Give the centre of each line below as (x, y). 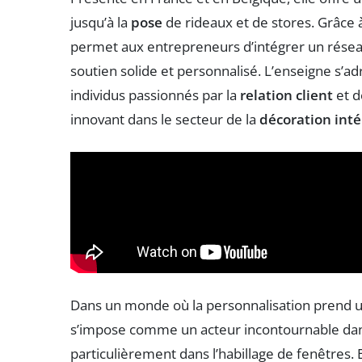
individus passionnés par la (155, 95)
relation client (286, 95)
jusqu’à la (101, 22)
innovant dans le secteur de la (165, 119)
